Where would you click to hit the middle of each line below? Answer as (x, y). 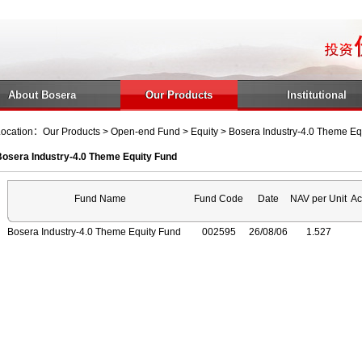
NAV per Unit (318, 199)
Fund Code (219, 199)
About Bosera (42, 95)
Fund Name (100, 199)
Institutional (316, 95)
